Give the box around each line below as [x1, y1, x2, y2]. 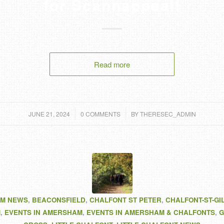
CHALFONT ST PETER [89, 194, 161, 204]
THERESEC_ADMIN [139, 109, 196, 118]
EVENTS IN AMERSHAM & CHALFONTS [86, 207, 215, 217]
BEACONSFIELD [32, 194, 85, 204]
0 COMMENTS [80, 109, 120, 118]
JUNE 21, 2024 [28, 109, 70, 118]
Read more [94, 58, 130, 69]
